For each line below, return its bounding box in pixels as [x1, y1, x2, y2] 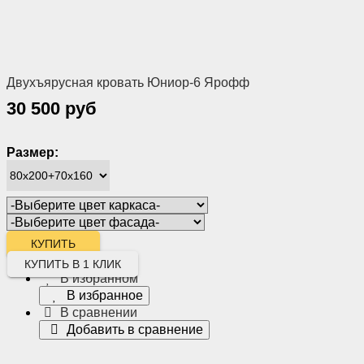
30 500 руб [6, 97, 97, 119]
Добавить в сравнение [67, 322, 204, 336]
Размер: [6, 145, 58, 159]
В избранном [60, 271, 139, 285]
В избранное [67, 288, 144, 302]
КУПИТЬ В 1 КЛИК [24, 257, 121, 271]
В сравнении [60, 305, 138, 319]
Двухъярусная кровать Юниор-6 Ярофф [6, 75, 249, 89]
